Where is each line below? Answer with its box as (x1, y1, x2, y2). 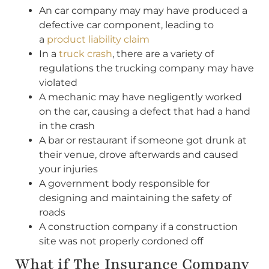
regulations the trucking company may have (39, 62, 254, 74)
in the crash (39, 119, 95, 131)
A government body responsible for (39, 177, 210, 189)
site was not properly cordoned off (39, 235, 203, 247)
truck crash (59, 47, 112, 59)
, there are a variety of (112, 47, 214, 59)
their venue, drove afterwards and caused (39, 148, 238, 160)
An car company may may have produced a (39, 4, 247, 16)
